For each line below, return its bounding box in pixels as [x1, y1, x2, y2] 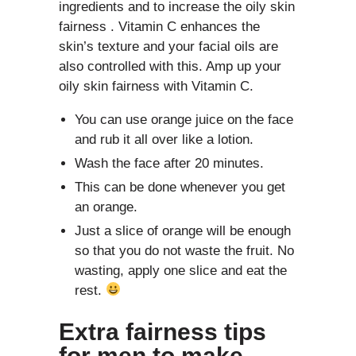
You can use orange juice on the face [75, 111, 293, 127]
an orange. [75, 199, 137, 215]
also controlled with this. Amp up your [59, 58, 281, 74]
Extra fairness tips [59, 318, 266, 345]
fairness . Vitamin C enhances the [59, 18, 260, 34]
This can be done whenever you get [75, 179, 285, 195]
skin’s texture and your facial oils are [59, 38, 278, 54]
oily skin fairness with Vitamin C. [59, 78, 253, 94]
